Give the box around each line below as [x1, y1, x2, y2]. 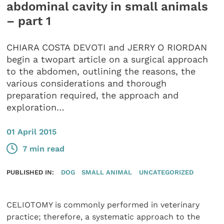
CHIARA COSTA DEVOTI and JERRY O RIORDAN [6, 42, 207, 53]
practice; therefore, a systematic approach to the [6, 212, 200, 222]
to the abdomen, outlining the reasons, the [6, 66, 196, 77]
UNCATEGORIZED [138, 168, 193, 176]
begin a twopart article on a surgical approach [6, 54, 208, 65]
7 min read [22, 143, 65, 153]
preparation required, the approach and [6, 90, 179, 101]
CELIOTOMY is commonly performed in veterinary [6, 200, 200, 210]
